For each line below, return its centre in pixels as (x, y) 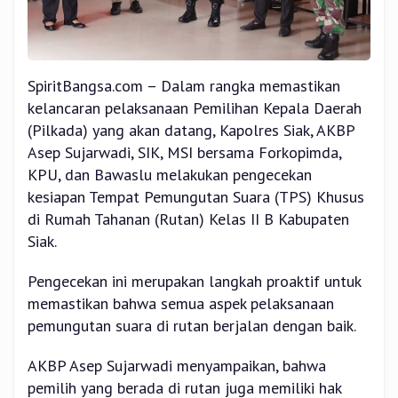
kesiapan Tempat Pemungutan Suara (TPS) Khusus (196, 197)
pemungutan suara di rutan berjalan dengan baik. (192, 326)
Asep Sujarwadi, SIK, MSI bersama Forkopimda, (184, 153)
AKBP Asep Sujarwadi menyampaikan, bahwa (177, 366)
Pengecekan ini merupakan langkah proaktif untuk (194, 282)
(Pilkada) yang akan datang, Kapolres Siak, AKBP (191, 131)
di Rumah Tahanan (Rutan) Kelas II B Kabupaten (188, 219)
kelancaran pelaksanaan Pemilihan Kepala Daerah (195, 108)
